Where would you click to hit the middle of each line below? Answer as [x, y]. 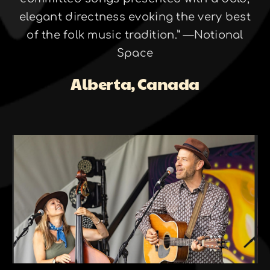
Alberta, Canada [135, 83]
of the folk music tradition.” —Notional [135, 35]
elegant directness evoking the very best [135, 17]
